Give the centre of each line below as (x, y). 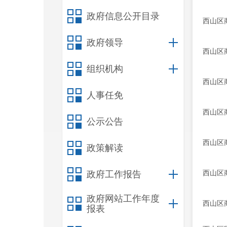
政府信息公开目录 (123, 16)
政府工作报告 (114, 174)
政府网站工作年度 (123, 199)
